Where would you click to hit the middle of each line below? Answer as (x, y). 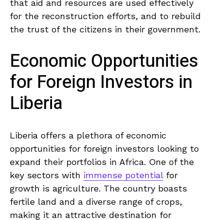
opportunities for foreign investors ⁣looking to (104, 149)
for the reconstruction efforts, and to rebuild (105, 16)
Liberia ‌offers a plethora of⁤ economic (88, 136)
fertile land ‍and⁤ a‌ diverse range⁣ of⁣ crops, (96, 202)
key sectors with (47, 175)
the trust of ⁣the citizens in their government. (105, 29)
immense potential (123, 175)
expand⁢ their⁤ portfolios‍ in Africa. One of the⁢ (102, 162)
